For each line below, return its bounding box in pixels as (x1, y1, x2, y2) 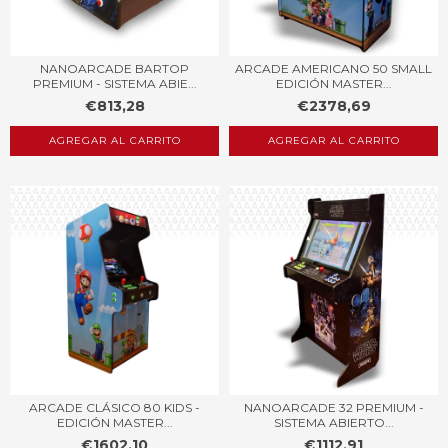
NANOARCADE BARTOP (40, 60, 189, 76)
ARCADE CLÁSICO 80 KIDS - (29, 399, 200, 415)
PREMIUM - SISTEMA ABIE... (32, 75, 197, 91)
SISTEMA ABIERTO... (273, 414, 394, 430)
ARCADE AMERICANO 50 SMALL (235, 60, 432, 76)
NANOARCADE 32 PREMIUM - (243, 399, 424, 415)
